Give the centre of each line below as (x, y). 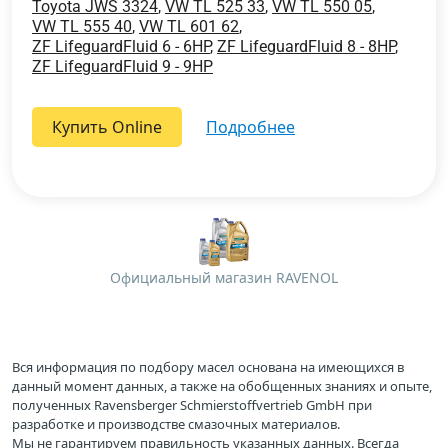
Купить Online (107, 126)
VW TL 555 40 (82, 26)
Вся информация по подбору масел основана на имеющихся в (208, 367)
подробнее (256, 126)
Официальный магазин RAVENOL (224, 277)
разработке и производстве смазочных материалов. (176, 424)
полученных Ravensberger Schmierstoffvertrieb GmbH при (192, 405)
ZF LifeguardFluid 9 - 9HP (122, 66)
